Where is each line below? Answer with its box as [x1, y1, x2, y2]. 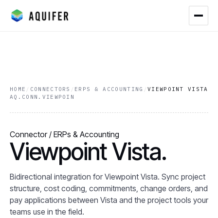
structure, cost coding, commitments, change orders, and [10, 183, 208, 193]
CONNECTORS [30, 86, 71, 92]
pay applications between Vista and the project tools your [10, 195, 208, 205]
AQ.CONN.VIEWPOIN [10, 93, 75, 100]
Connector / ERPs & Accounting [10, 129, 119, 139]
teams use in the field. [10, 207, 84, 217]
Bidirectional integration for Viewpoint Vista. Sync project [10, 172, 205, 182]
